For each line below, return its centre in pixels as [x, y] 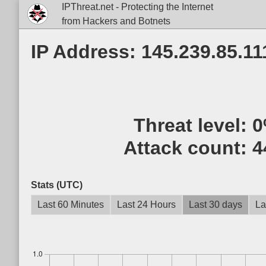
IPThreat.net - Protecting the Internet [137, 7]
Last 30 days [216, 205]
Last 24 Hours [146, 205]
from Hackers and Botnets [116, 21]
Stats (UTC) [57, 185]
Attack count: [188, 148]
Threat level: [193, 125]
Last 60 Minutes [71, 205]
